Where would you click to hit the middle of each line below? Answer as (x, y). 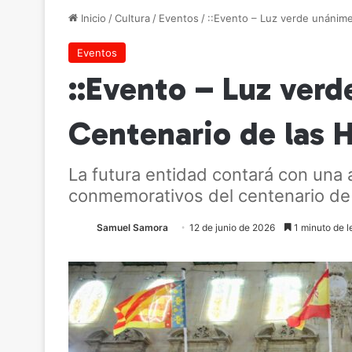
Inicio (92, 18)
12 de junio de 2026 (232, 227)
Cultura (132, 18)
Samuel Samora (132, 227)
